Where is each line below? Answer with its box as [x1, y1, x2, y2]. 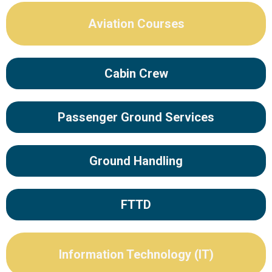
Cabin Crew [104, 66, 168, 81]
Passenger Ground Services [58, 110, 214, 124]
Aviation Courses [87, 16, 185, 31]
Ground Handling [89, 154, 183, 168]
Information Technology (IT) [58, 247, 214, 262]
